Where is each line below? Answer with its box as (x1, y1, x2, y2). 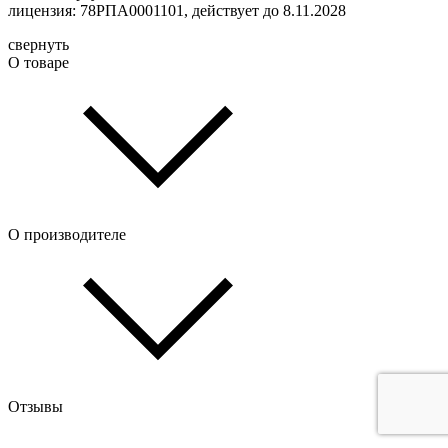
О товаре (8, 53, 69, 71)
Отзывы (8, 397, 63, 415)
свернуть (8, 35, 69, 53)
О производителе (8, 225, 126, 243)
